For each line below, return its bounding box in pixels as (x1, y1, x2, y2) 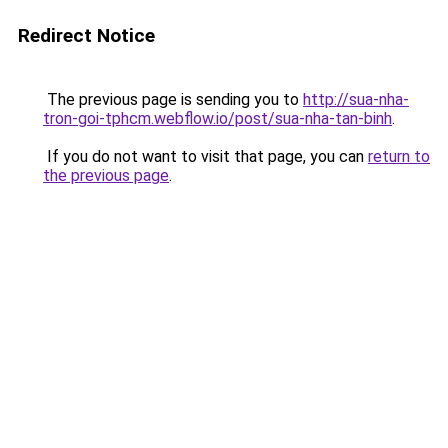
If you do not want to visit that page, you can (43, 147, 368, 166)
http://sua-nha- (303, 90, 409, 109)
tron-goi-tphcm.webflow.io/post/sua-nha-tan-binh (43, 109, 392, 128)
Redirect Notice (18, 24, 155, 47)
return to (368, 147, 430, 166)
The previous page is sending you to (43, 90, 303, 109)
